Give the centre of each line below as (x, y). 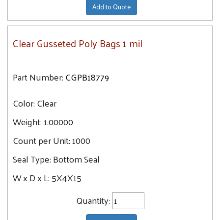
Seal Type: (33, 159)
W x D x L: (32, 178)
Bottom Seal (76, 159)
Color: (25, 103)
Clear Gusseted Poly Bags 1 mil (78, 43)
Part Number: (38, 77)
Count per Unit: (42, 140)
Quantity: (94, 200)
